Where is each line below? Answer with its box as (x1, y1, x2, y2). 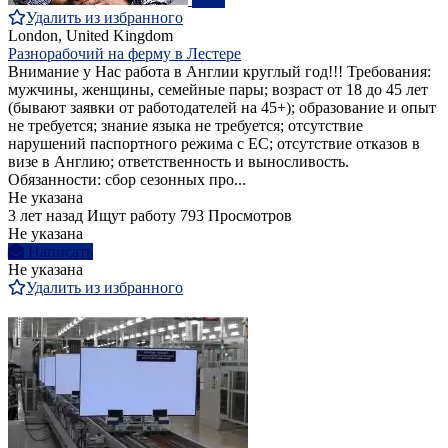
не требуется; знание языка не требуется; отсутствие (8, 117, 363, 135)
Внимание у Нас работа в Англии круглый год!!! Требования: (8, 63, 431, 81)
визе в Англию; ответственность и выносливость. (8, 153, 349, 171)
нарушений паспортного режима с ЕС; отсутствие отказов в (8, 135, 420, 153)
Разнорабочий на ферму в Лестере (8, 45, 241, 63)
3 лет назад (8, 207, 83, 225)
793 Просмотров (180, 207, 292, 225)
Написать (28, 243, 93, 261)
